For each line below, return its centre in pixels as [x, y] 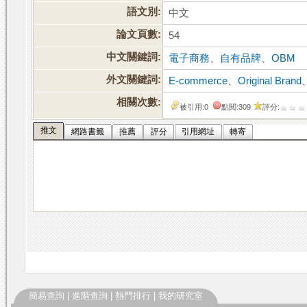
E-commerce [198, 81]
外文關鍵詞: [134, 80]
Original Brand [270, 81]
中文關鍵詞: [134, 57]
